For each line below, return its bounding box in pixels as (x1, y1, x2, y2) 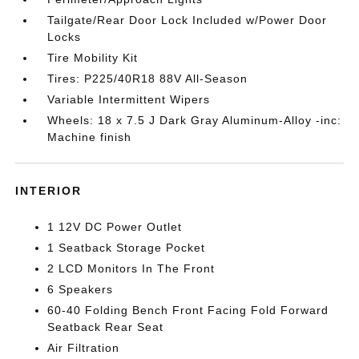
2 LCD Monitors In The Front (47, 262, 216, 275)
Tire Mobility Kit (47, 51, 139, 64)
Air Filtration (47, 341, 120, 354)
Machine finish (47, 131, 132, 143)
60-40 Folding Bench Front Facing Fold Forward (47, 304, 329, 317)
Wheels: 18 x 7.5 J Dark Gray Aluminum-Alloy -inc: (47, 114, 342, 127)
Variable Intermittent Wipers (47, 93, 211, 106)
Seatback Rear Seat (47, 321, 164, 333)
